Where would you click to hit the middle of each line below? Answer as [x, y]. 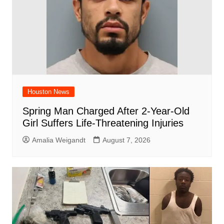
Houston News [48, 92]
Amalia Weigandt [58, 140]
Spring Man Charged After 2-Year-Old [106, 111]
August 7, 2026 [126, 140]
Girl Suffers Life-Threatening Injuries [103, 123]
